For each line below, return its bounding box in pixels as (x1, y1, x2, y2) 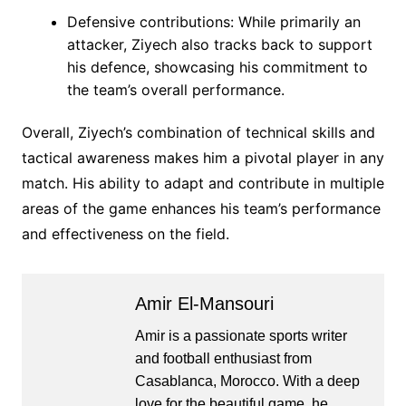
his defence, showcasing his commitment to (66, 58, 368, 77)
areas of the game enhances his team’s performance (21, 199, 381, 218)
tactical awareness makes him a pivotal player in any (21, 149, 384, 168)
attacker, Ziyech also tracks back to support (66, 35, 372, 54)
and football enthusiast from (134, 351, 312, 367)
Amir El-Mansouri (134, 294, 274, 314)
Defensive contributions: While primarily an (66, 13, 361, 32)
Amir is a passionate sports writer (134, 328, 347, 344)
